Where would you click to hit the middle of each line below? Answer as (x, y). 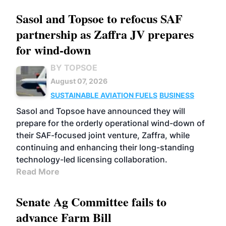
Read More (38, 172)
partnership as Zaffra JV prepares (105, 34)
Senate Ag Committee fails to (91, 202)
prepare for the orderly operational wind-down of (110, 123)
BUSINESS (177, 95)
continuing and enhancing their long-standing (105, 147)
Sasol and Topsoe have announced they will (101, 111)
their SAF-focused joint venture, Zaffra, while (103, 135)
